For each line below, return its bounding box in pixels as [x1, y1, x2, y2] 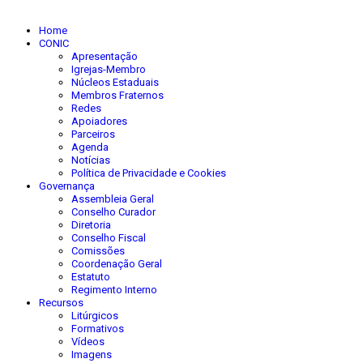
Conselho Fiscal [71, 232, 146, 244]
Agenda [71, 141, 109, 153]
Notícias [71, 154, 110, 166]
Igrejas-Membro [71, 63, 146, 75]
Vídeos [71, 335, 105, 348]
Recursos [39, 297, 83, 309]
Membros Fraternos [71, 89, 164, 101]
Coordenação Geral [71, 258, 162, 270]
